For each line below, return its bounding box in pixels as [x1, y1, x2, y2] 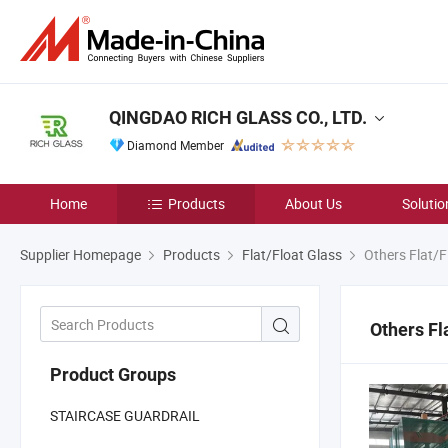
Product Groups [50, 363, 176, 385]
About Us [285, 194, 342, 213]
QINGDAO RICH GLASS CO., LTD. [109, 107, 367, 128]
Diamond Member [127, 137, 224, 153]
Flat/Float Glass [242, 245, 342, 264]
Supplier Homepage [20, 245, 141, 264]
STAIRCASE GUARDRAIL [50, 405, 200, 425]
